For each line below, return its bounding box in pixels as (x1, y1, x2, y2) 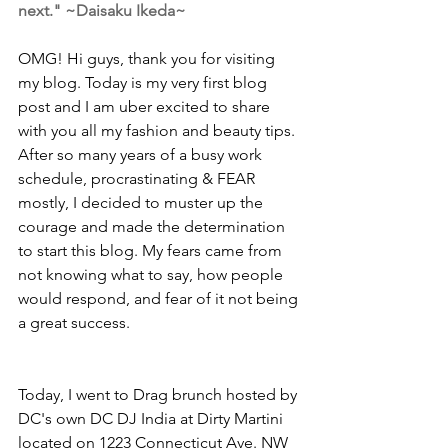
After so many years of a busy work (18, 144, 266, 164)
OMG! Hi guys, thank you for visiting (18, 48, 279, 68)
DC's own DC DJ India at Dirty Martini (18, 408, 287, 428)
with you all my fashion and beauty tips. (18, 120, 299, 140)
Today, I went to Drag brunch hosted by (18, 384, 301, 404)
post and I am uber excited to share (18, 96, 274, 116)
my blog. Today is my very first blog (18, 72, 271, 92)
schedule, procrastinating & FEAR (18, 168, 259, 188)
